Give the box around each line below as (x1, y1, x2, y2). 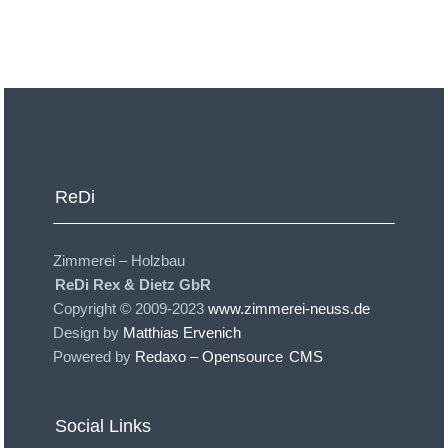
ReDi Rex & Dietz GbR (55, 276, 211, 293)
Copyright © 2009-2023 (53, 300, 208, 317)
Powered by (53, 348, 135, 365)
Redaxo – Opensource (135, 348, 287, 365)
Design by (53, 324, 123, 341)
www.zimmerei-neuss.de (208, 300, 370, 317)
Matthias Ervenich (123, 324, 241, 341)
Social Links (55, 416, 151, 436)
